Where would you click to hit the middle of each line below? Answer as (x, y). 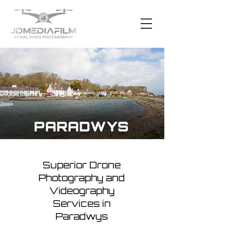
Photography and (82, 178)
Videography (82, 190)
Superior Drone (82, 165)
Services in (82, 203)
